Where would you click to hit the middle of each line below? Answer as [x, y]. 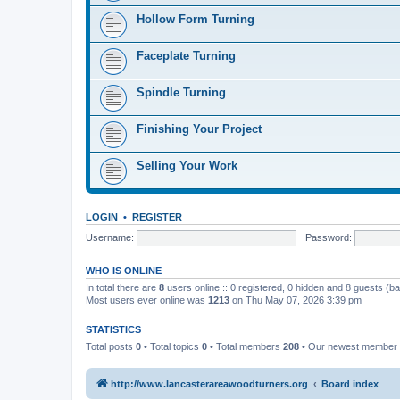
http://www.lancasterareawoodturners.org [209, 383]
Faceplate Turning [186, 56]
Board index [350, 383]
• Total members [245, 346]
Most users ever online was [147, 300]
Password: [328, 237]
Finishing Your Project [199, 129]
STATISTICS [113, 329]
